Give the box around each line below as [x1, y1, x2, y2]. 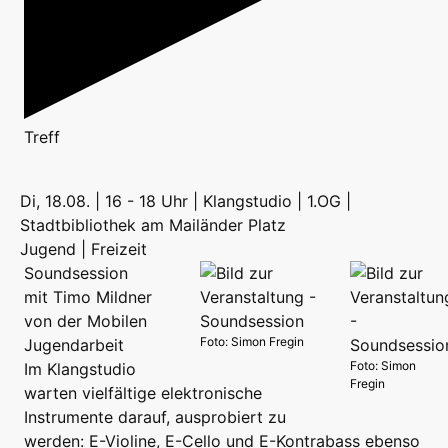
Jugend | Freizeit [20, 239, 147, 260]
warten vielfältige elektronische [24, 383, 262, 404]
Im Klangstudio [24, 359, 136, 380]
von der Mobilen [24, 311, 147, 332]
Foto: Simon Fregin [199, 334, 304, 350]
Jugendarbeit [24, 335, 124, 356]
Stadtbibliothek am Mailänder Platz [20, 215, 286, 236]
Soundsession [24, 263, 128, 284]
